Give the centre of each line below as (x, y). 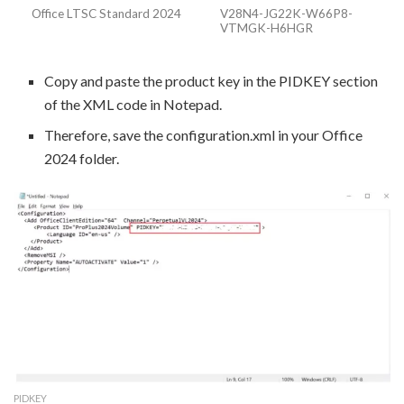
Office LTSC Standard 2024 (106, 13)
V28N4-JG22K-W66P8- (286, 13)
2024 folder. (83, 158)
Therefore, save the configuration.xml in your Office (204, 134)
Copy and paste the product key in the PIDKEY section (211, 80)
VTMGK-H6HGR (266, 28)
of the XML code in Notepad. (133, 104)
